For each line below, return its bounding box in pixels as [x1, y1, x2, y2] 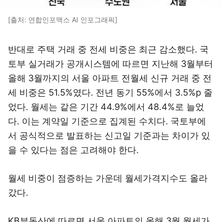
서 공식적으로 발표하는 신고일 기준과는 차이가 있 [8, 130, 210, 141]
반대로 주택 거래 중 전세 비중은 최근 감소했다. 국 [8, 44, 209, 55]
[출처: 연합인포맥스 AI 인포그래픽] [8, 15, 117, 24]
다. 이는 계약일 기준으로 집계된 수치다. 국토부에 [8, 116, 206, 126]
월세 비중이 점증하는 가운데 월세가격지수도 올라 [8, 173, 208, 183]
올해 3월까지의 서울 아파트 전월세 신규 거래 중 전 [8, 73, 212, 83]
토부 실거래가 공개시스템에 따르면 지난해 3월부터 [8, 58, 213, 69]
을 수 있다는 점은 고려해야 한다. [8, 145, 139, 155]
